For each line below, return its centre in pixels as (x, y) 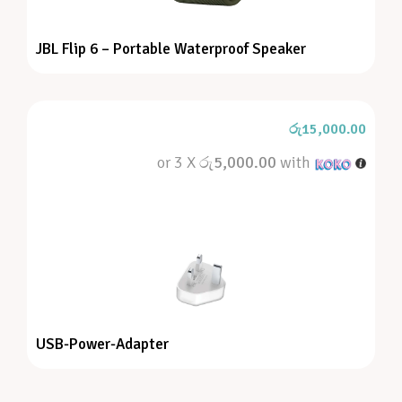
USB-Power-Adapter (102, 345)
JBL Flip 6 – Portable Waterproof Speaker (171, 49)
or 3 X (179, 162)
